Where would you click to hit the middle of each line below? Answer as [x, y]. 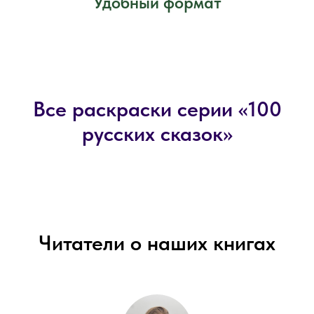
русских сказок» [157, 133]
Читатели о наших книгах [157, 242]
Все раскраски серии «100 [157, 108]
